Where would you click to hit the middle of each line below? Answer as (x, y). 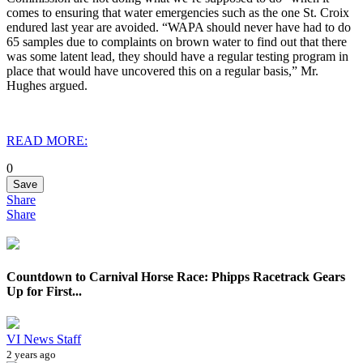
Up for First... (44, 292)
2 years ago (31, 355)
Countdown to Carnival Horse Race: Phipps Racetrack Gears (176, 277)
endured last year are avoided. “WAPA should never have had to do (179, 27)
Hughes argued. (47, 85)
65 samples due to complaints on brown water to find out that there (177, 41)
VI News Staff (44, 340)
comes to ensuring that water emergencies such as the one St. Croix (178, 12)
